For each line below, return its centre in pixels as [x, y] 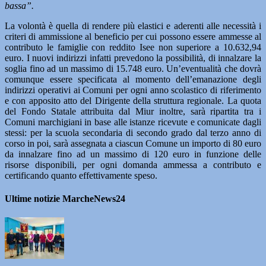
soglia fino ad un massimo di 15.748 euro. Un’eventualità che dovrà [133, 69]
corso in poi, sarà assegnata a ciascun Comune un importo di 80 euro [133, 143]
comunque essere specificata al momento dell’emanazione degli [133, 79]
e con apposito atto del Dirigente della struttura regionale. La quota [133, 101]
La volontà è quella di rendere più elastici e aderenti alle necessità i [133, 26]
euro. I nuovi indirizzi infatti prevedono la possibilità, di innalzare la [133, 58]
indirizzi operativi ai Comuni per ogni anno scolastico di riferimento [133, 90]
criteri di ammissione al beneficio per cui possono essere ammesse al [133, 37]
